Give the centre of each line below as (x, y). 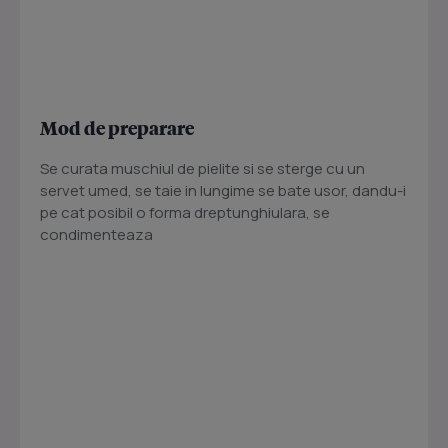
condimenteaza (96, 235)
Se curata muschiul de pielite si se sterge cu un (202, 169)
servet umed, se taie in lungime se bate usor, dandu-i (223, 191)
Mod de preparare (117, 128)
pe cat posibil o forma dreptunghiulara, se (185, 213)
